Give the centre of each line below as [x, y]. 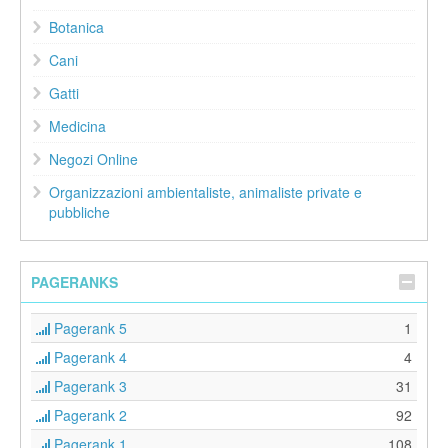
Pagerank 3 [88, 386]
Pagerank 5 [88, 328]
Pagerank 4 [88, 357]
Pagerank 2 [88, 415]
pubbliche [79, 212]
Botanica [76, 27]
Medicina [77, 126]
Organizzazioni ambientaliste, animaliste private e [205, 192]
